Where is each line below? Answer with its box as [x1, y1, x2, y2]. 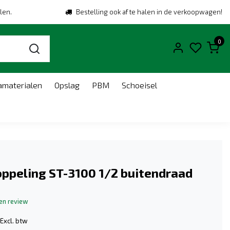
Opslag [54, 80, 80, 90]
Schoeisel [122, 80, 157, 90]
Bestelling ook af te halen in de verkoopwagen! [76, 8, 222, 16]
